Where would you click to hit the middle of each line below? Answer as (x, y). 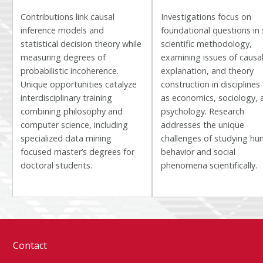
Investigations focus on (206, 16)
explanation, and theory (207, 70)
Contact (30, 245)
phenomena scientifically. (209, 165)
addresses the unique (202, 124)
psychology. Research (202, 111)
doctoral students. (57, 165)
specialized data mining (66, 138)
